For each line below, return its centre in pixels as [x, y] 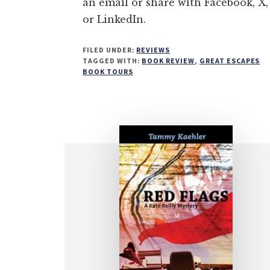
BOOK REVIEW [168, 60]
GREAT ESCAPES [230, 60]
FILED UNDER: [110, 49]
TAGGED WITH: [112, 60]
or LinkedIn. [114, 19]
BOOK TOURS [108, 71]
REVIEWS [153, 49]
